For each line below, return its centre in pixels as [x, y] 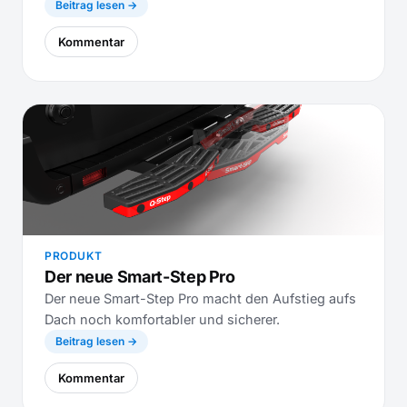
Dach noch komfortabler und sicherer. [162, 319]
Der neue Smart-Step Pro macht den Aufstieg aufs [200, 298]
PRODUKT [74, 256]
